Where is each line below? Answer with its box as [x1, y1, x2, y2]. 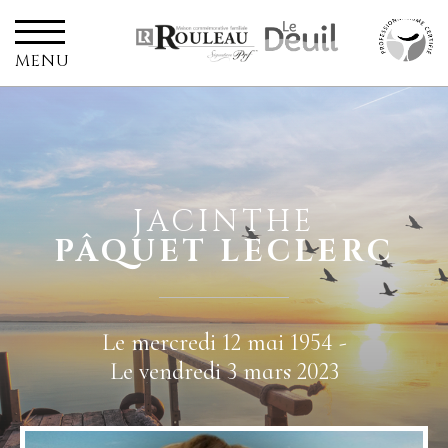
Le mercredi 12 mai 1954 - [101, 328, 347, 357]
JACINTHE [133, 202, 315, 242]
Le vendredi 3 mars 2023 [109, 357, 339, 386]
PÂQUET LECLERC [54, 232, 394, 272]
